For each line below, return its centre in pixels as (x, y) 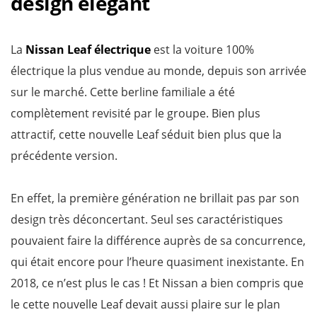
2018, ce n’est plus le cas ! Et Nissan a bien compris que (157, 283)
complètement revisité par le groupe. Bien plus (136, 113)
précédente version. (64, 156)
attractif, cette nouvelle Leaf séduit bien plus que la (146, 134)
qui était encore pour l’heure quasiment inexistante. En (157, 262)
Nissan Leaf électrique (88, 50)
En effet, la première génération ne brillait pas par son (155, 198)
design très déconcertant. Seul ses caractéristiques (147, 219)
